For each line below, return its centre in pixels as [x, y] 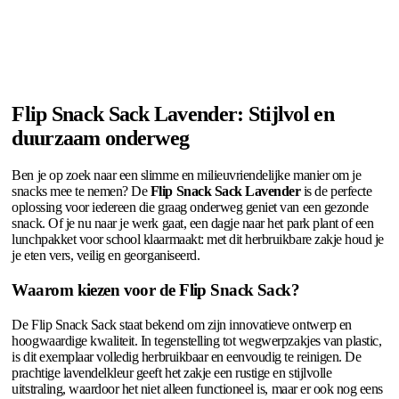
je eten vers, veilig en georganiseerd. [106, 256]
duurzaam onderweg [101, 138]
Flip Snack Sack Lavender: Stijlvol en [173, 114]
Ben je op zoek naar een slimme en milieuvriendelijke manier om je [187, 175]
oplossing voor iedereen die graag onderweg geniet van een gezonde [190, 208]
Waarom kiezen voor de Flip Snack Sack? [156, 290]
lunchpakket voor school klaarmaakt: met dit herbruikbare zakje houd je [198, 240]
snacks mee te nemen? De [81, 191]
